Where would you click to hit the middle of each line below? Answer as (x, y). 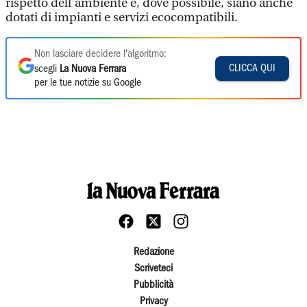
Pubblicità (153, 285)
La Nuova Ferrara (93, 69)
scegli (47, 69)
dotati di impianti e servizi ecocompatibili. (122, 17)
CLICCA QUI (252, 68)
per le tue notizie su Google (88, 83)
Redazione (153, 252)
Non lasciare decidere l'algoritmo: (100, 54)
